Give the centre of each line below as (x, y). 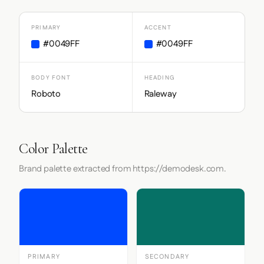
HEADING (159, 78)
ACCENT (158, 28)
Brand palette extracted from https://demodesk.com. (123, 169)
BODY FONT (51, 78)
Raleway (160, 94)
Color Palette (53, 149)
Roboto (46, 94)
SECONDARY (167, 257)
